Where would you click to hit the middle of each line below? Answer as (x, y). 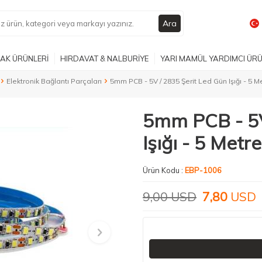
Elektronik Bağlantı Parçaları (54, 81)
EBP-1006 (203, 170)
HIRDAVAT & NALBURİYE (104, 58)
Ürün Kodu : (164, 170)
